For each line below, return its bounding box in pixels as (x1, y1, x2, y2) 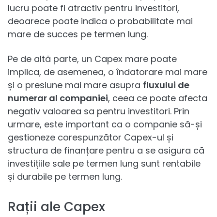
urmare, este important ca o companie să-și (8, 118, 202, 130)
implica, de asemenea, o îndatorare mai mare (8, 65, 207, 78)
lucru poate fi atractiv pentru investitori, (8, 1, 179, 14)
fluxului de (143, 78, 189, 91)
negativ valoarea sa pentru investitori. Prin (8, 105, 189, 117)
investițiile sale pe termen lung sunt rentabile (8, 157, 201, 170)
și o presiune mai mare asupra (8, 78, 143, 91)
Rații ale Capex (8, 198, 105, 216)
